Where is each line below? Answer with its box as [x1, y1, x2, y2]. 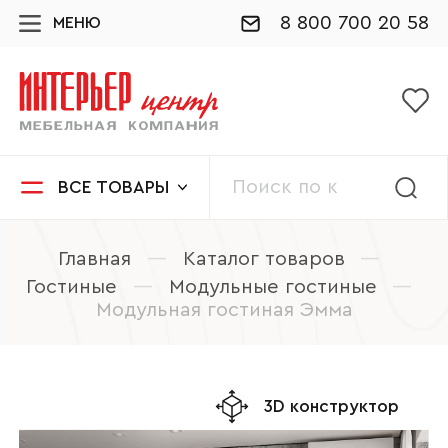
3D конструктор [264, 397, 400, 415]
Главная [57, 249, 131, 270]
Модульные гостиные [168, 277, 377, 298]
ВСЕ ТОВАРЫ [58, 178, 170, 196]
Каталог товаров [182, 249, 345, 270]
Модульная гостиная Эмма [95, 300, 353, 321]
